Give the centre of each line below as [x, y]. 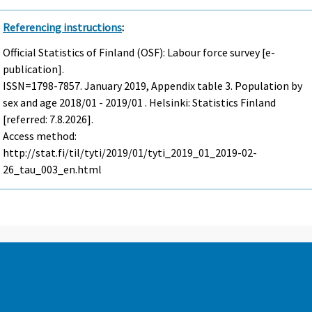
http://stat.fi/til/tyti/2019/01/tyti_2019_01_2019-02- [130, 153]
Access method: [40, 136]
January [103, 86]
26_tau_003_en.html [53, 170]
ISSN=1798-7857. [44, 86]
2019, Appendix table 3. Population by [212, 86]
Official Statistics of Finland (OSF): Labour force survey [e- [139, 53]
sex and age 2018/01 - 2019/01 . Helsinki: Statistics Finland [140, 103]
